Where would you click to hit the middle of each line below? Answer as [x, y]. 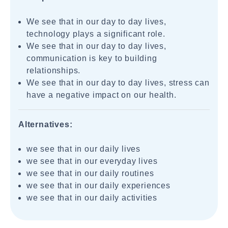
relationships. [54, 70]
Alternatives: [46, 124]
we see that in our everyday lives [92, 161]
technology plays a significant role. [96, 34]
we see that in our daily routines [90, 173]
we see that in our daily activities [92, 198]
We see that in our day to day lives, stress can [118, 83]
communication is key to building [92, 58]
